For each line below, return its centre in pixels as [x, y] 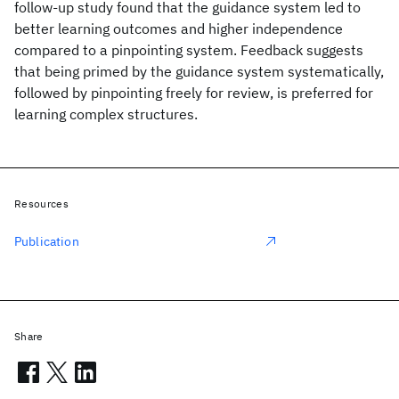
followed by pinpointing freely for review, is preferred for [194, 93]
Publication [47, 241]
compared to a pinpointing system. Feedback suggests [189, 50]
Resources [41, 204]
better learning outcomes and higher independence [179, 28]
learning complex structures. [106, 114]
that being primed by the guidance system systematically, [199, 71]
